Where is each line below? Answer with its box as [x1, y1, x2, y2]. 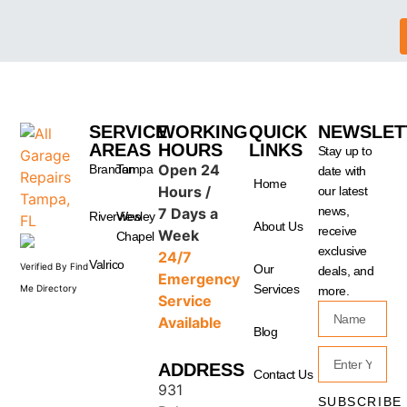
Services [253, 281, 300, 296]
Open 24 [157, 160, 220, 179]
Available [157, 313, 222, 332]
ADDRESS [157, 360, 244, 381]
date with [317, 163, 366, 178]
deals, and [317, 263, 374, 278]
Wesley [115, 209, 155, 224]
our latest [317, 183, 368, 198]
